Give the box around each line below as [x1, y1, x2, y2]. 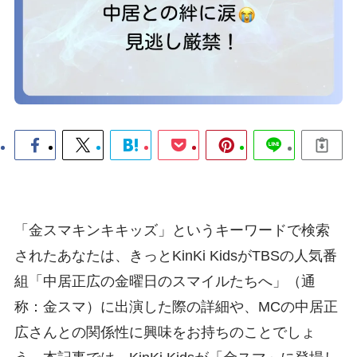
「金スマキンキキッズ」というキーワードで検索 [14, 222, 330, 239]
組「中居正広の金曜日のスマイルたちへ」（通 [14, 273, 316, 290]
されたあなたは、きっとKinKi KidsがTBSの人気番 [14, 248, 337, 265]
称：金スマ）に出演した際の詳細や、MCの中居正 [14, 299, 338, 316]
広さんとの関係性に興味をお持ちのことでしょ [14, 324, 316, 341]
